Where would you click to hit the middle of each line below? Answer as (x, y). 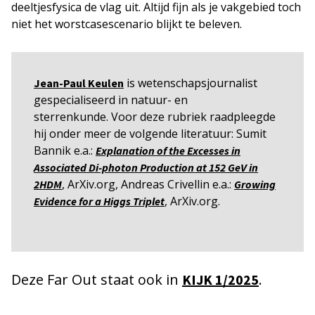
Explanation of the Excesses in (168, 150)
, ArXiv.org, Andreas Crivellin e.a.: (148, 184)
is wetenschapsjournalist (191, 83)
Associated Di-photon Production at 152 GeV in (146, 167)
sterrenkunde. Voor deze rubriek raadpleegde (155, 116)
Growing (255, 184)
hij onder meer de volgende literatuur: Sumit (150, 133)
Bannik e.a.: (65, 150)
